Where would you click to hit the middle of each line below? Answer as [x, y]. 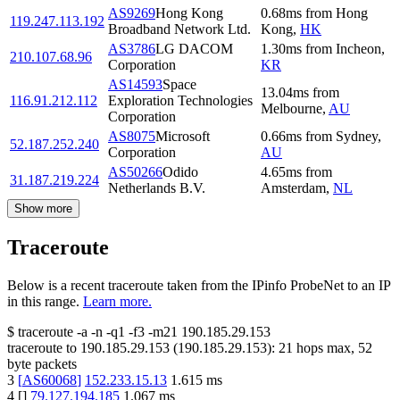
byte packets [42, 364]
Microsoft [183, 137]
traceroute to [42, 348]
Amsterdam [293, 188]
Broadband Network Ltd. [179, 29]
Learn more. [117, 302]
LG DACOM [194, 49]
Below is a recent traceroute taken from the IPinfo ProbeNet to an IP [199, 286]
